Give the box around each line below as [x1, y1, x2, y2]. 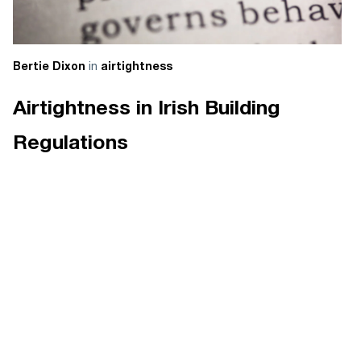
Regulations [12, 132, 128, 154]
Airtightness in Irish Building [12, 98, 280, 119]
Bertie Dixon [12, 60, 85, 73]
